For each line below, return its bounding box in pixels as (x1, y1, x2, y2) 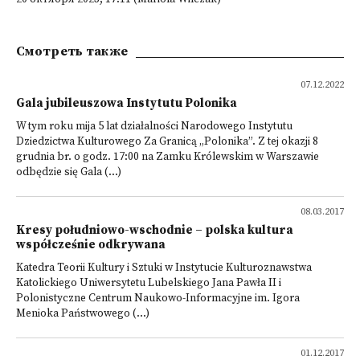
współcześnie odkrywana (16, 237, 166, 252)
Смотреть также (16, 43, 129, 59)
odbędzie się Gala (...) (16, 166, 121, 179)
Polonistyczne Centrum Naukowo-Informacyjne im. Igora (16, 292, 300, 305)
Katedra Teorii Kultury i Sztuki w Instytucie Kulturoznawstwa (16, 261, 312, 275)
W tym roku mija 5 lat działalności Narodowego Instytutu (16, 120, 292, 133)
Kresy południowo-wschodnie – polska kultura (16, 223, 293, 238)
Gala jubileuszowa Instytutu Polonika (16, 96, 237, 111)
